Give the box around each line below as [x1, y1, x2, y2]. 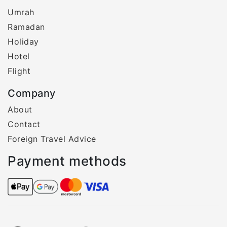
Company [8, 87, 56, 100]
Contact [8, 119, 41, 130]
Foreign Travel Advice [8, 134, 96, 144]
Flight [8, 66, 30, 77]
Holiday [8, 36, 39, 47]
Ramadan [8, 22, 45, 32]
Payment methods [8, 153, 127, 169]
